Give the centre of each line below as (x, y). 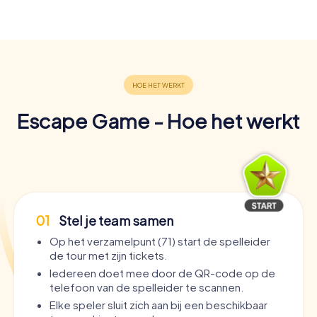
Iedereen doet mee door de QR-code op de (162, 272)
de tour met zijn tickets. (108, 255)
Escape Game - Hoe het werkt (158, 120)
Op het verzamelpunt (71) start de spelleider (160, 241)
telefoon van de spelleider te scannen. (146, 287)
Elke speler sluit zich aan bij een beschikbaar (158, 304)
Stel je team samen (115, 220)
